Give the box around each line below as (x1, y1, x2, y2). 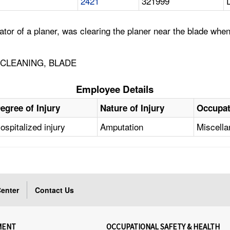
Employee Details (76, 82, 154, 97)
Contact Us (35, 185, 74, 196)
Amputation (100, 120, 144, 133)
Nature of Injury (100, 102, 165, 114)
